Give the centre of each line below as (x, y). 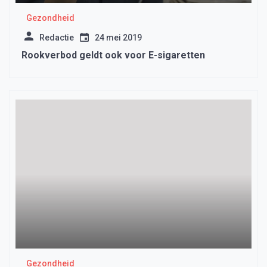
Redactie (57, 38)
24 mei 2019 (118, 38)
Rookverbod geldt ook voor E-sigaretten (113, 55)
